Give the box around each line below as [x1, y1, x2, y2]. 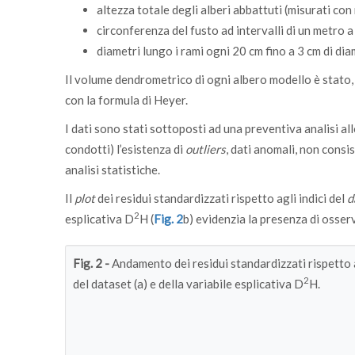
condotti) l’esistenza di [65, 142, 185, 156]
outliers [185, 142, 226, 156]
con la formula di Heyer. [65, 93, 188, 107]
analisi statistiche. [65, 162, 160, 177]
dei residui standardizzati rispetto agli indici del [95, 191, 347, 205]
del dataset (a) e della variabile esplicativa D [73, 277, 303, 291]
